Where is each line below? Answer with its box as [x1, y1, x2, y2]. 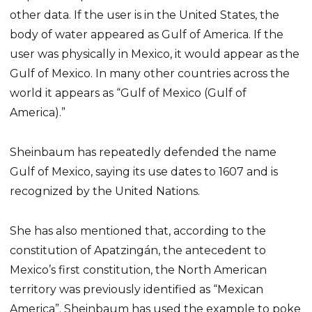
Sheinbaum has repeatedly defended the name [10, 146, 277, 159]
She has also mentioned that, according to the [10, 224, 267, 237]
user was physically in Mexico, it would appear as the [10, 47, 300, 61]
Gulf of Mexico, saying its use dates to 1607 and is [10, 165, 279, 179]
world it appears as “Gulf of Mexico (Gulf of [10, 86, 247, 100]
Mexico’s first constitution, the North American [10, 263, 267, 276]
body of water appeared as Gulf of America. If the [10, 28, 284, 42]
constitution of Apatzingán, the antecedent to [10, 243, 267, 257]
